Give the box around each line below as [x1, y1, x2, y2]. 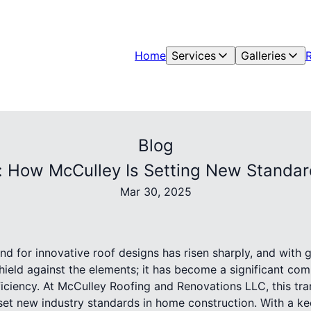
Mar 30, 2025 [119, 185, 192, 199]
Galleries [241, 49, 287, 62]
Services [171, 49, 217, 62]
